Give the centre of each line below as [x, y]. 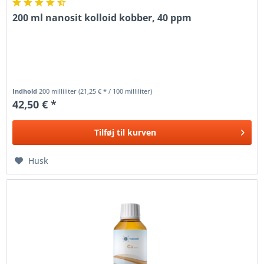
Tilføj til [109, 132]
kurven [141, 132]
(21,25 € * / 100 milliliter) [115, 91]
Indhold [26, 91]
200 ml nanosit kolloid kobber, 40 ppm [102, 17]
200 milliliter [59, 91]
